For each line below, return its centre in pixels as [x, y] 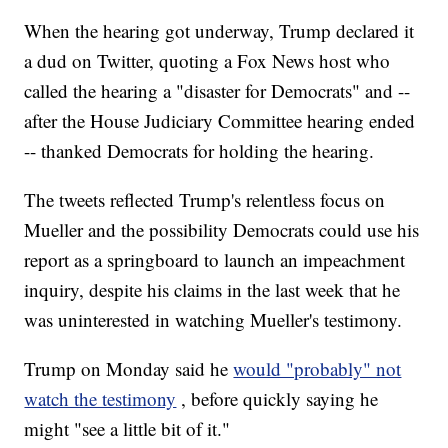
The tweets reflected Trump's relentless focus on [205, 200]
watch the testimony [100, 399]
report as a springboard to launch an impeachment [215, 260]
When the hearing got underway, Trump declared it [219, 31]
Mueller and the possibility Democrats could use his [222, 230]
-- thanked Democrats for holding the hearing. [199, 151]
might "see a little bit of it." [127, 429]
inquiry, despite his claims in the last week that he [212, 290]
